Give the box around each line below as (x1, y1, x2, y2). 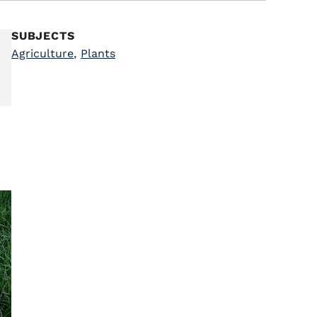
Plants (81, 47, 115, 60)
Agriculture (11, 47, 74, 60)
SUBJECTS (11, 29, 75, 42)
